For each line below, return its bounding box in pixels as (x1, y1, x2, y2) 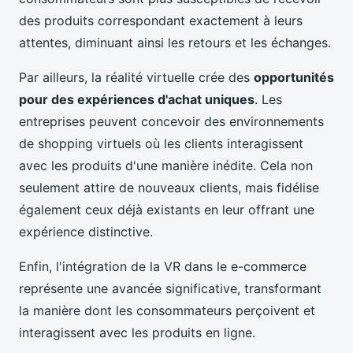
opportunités (254, 69, 334, 86)
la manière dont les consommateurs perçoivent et (19, 303, 315, 319)
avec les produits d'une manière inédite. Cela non (19, 158, 313, 174)
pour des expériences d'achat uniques (19, 91, 255, 108)
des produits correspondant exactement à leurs (19, 13, 303, 29)
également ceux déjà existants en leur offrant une (19, 202, 314, 218)
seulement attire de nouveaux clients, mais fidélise (19, 180, 319, 196)
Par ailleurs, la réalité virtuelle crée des (19, 69, 254, 86)
